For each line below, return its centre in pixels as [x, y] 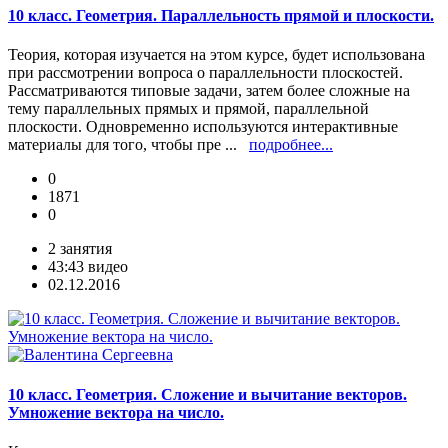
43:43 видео [88, 267]
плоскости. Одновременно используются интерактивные [203, 127]
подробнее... [291, 145]
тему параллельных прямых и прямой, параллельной [188, 109]
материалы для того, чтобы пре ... [128, 145]
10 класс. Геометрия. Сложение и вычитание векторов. [207, 394]
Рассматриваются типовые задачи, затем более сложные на [209, 91]
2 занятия [80, 249]
